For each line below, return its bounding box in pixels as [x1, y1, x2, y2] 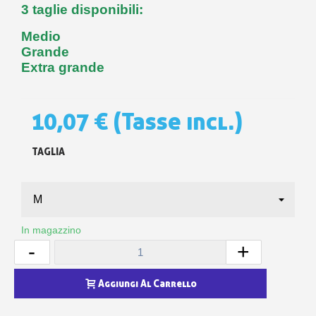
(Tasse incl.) [113, 107, 243, 136]
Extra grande [21, 60, 104, 75]
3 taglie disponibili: [21, 2, 143, 18]
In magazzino [21, 224, 81, 236]
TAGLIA [32, 145, 65, 158]
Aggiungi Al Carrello [97, 276, 197, 289]
